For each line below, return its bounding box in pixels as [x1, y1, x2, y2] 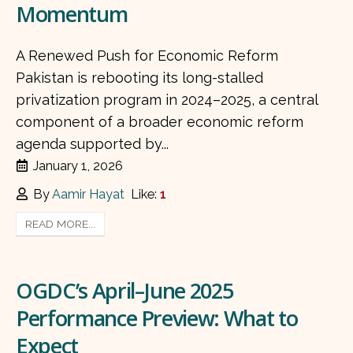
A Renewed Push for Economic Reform [16, 47, 278, 65]
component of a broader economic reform [16, 113, 303, 131]
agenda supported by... [16, 136, 169, 153]
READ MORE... [25, 217, 96, 231]
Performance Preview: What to [16, 303, 298, 333]
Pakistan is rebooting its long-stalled [16, 69, 263, 87]
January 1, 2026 [33, 158, 124, 174]
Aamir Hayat [52, 187, 125, 203]
